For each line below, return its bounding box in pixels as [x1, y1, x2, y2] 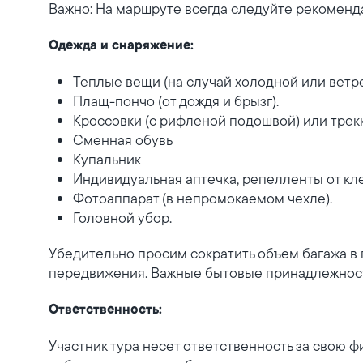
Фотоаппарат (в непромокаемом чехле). [73, 189, 332, 207]
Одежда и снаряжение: [49, 39, 194, 53]
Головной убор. [73, 208, 172, 227]
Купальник [73, 150, 141, 169]
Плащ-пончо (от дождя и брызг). [73, 92, 279, 110]
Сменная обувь [73, 130, 173, 149]
